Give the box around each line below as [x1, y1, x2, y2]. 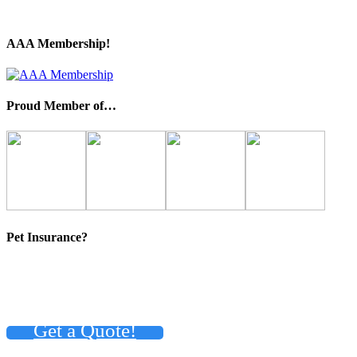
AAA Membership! [6, 36, 110, 50]
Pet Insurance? [6, 229, 88, 244]
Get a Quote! [33, 320, 136, 342]
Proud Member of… [6, 99, 116, 113]
